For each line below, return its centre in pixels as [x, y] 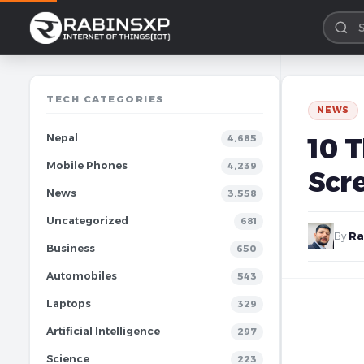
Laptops [69, 303]
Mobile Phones [87, 165]
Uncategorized [87, 221]
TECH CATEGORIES [105, 99]
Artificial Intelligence [103, 331]
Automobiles [82, 276]
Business [71, 248]
